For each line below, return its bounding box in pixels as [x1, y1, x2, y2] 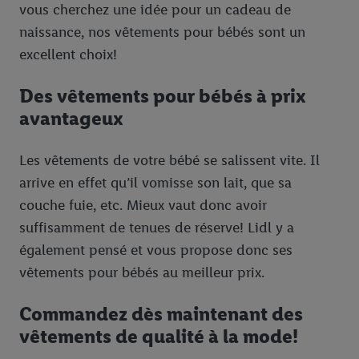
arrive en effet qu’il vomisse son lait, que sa [19, 174, 292, 192]
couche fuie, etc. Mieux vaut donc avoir [19, 196, 267, 215]
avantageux [19, 107, 123, 131]
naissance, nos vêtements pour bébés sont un [19, 23, 305, 42]
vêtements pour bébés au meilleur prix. [19, 264, 264, 282]
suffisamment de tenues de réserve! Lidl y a [19, 219, 294, 237]
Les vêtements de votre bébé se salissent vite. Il [19, 151, 320, 170]
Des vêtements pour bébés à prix [19, 84, 306, 108]
